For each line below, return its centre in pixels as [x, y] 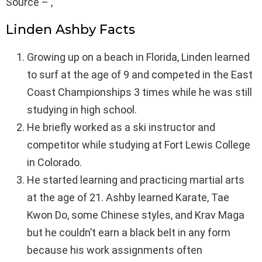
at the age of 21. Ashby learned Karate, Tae [128, 198]
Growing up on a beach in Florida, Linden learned [138, 57]
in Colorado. [54, 163]
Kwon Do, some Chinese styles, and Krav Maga [136, 215]
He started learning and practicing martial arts [136, 180]
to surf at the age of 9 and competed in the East [140, 75]
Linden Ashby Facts [70, 30]
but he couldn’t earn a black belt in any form [129, 233]
